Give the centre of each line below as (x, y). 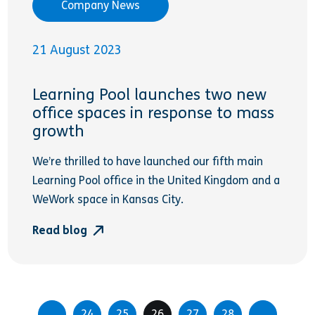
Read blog (63, 230)
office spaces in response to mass (154, 114)
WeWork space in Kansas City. (108, 200)
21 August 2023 (77, 50)
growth (59, 132)
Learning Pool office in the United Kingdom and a (156, 181)
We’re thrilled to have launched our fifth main (148, 162)
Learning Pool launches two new (150, 95)
